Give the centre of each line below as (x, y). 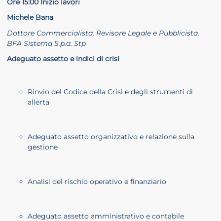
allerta (38, 102)
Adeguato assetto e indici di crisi (63, 59)
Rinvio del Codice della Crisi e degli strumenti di (110, 92)
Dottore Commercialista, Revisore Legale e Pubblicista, (103, 33)
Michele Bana (30, 18)
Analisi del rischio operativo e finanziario (97, 181)
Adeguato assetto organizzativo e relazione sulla (111, 136)
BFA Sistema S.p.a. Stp (46, 43)
